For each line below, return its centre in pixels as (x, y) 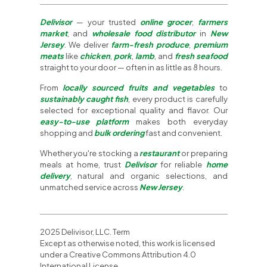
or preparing (204, 153)
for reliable (181, 164)
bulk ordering (119, 133)
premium (210, 44)
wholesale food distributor (144, 33)
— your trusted (106, 22)
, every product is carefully (178, 99)
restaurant (160, 153)
